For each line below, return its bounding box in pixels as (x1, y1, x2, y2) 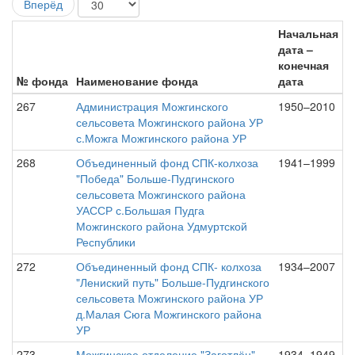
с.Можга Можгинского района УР (76, 130, 246, 146)
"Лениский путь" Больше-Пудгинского (76, 274, 269, 290)
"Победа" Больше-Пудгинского (76, 170, 235, 186)
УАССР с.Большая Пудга (76, 202, 204, 218)
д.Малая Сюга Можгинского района (76, 306, 261, 322)
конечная (278, 57, 329, 73)
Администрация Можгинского (76, 98, 228, 114)
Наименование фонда (76, 73, 198, 89)
